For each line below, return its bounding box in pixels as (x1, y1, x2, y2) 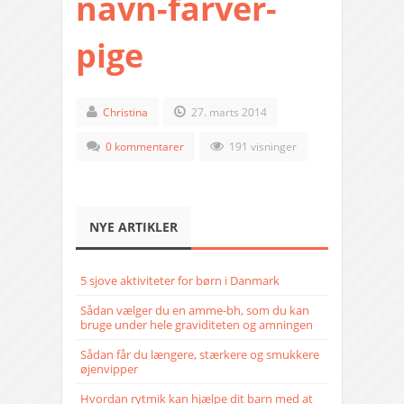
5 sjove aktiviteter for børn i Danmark (80, 272, 280, 289)
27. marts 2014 (188, 105, 267, 121)
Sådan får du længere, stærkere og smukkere (80, 346, 319, 363)
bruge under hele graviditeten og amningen (80, 317, 313, 334)
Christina (103, 105, 148, 121)
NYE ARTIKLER (89, 218, 178, 236)
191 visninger (226, 139, 297, 155)
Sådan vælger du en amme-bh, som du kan (80, 302, 309, 319)
